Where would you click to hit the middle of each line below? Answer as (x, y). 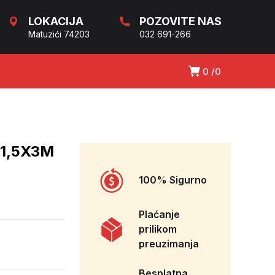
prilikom (158, 229)
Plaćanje (159, 215)
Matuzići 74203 (59, 34)
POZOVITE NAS (180, 21)
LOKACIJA (56, 21)
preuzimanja (169, 244)
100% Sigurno (173, 180)
